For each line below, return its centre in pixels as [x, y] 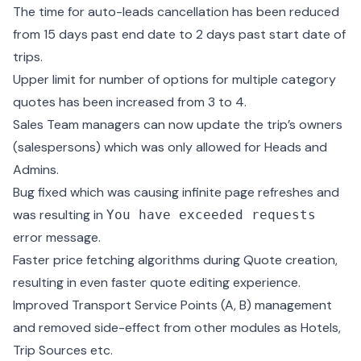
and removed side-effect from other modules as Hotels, [177, 328]
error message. [57, 238]
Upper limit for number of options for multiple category [174, 80]
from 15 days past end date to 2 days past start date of [179, 35]
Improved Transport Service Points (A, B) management [172, 305]
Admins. [36, 170]
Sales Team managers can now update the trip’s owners [178, 125]
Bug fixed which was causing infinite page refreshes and [176, 193]
